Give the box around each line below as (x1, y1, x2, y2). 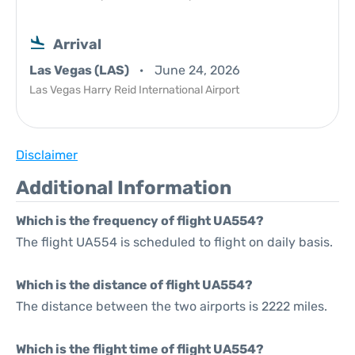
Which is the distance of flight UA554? (16, 277, 253, 292)
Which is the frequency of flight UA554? (16, 213, 264, 228)
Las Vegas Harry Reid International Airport (29, 83, 239, 97)
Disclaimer (16, 147, 78, 162)
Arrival (53, 36, 101, 53)
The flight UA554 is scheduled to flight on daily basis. (16, 235, 333, 250)
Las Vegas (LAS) (29, 63, 132, 78)
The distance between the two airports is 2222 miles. (16, 299, 327, 314)
